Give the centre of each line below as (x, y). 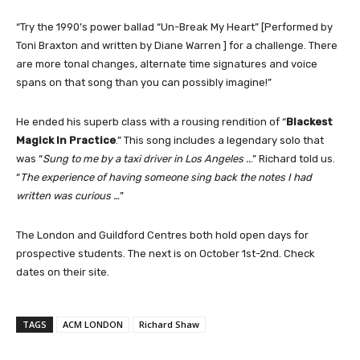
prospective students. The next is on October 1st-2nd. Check (166, 253)
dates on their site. (63, 272)
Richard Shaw (169, 324)
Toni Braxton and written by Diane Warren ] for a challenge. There (177, 45)
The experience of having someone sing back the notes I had (166, 177)
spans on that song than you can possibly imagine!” (144, 82)
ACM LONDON (93, 324)
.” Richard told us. (293, 158)
